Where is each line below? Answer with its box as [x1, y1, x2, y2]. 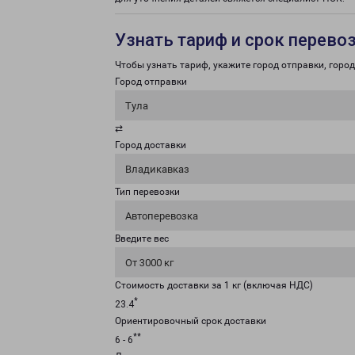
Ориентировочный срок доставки [115, 315, 266, 326]
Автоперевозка [125, 210, 198, 222]
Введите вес [115, 233, 169, 244]
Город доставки [115, 139, 186, 151]
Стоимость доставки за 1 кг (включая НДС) [115, 280, 313, 291]
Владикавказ [125, 163, 189, 175]
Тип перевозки [115, 186, 180, 197]
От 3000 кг [125, 257, 174, 269]
